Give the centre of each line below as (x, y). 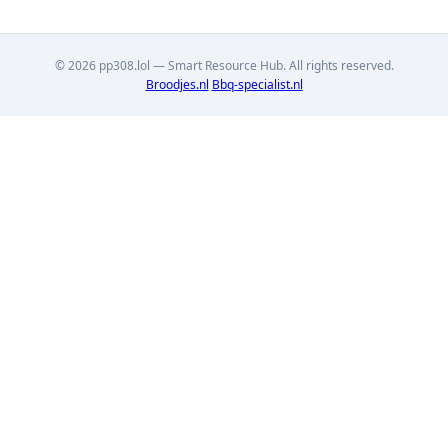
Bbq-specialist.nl (257, 84)
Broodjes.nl (177, 84)
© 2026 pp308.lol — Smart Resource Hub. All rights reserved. (224, 65)
